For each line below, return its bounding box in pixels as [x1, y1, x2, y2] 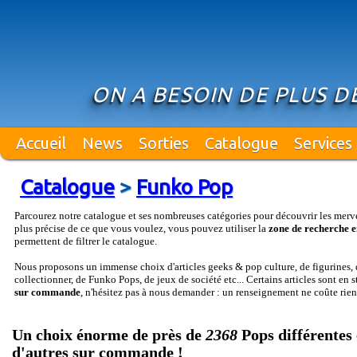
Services [294, 134, 352, 152]
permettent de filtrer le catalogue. [14, 235, 157, 247]
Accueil [16, 134, 66, 152]
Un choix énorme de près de [12, 327, 206, 343]
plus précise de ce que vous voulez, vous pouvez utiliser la [14, 222, 269, 234]
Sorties [139, 134, 189, 152]
